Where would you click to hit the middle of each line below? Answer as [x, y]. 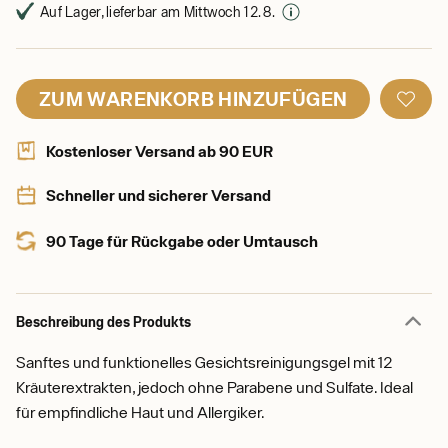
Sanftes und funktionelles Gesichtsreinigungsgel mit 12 [204, 362]
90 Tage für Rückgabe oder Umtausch [182, 241]
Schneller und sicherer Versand [158, 195]
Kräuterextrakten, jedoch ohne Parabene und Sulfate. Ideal [214, 387]
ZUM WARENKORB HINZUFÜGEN [193, 98]
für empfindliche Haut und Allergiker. [140, 412]
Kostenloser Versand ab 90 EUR [159, 151]
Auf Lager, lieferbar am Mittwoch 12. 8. [157, 11]
